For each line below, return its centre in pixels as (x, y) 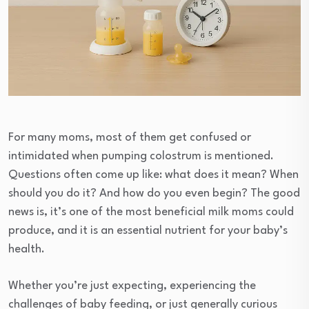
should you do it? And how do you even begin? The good (154, 193)
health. (27, 249)
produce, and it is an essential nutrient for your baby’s (148, 230)
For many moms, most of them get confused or (130, 137)
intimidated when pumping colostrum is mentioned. (141, 156)
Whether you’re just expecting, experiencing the (132, 286)
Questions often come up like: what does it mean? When (153, 175)
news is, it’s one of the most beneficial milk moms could (151, 212)
